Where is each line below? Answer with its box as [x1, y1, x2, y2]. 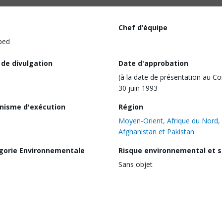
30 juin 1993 [118, 83, 158, 93]
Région [118, 102, 143, 111]
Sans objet [118, 159, 153, 169]
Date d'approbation [118, 58, 188, 68]
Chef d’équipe [118, 23, 167, 32]
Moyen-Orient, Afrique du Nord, [118, 115, 220, 125]
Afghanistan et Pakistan [118, 126, 194, 136]
